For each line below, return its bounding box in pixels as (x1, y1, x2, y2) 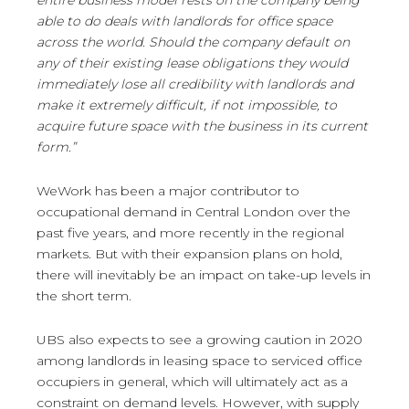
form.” (37, 139, 76, 156)
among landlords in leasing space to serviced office (37, 352, 362, 370)
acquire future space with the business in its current (37, 118, 368, 135)
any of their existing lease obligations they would (37, 55, 348, 72)
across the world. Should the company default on (37, 34, 350, 51)
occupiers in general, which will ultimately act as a (37, 373, 348, 391)
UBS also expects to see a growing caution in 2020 (37, 331, 362, 349)
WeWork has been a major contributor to (37, 183, 299, 200)
